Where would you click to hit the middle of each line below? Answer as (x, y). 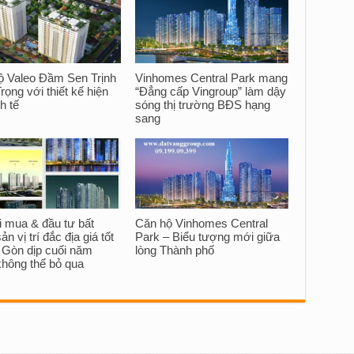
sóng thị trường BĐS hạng (203, 105)
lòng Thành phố (175, 250)
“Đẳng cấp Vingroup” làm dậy (211, 92)
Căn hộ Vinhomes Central (202, 224)
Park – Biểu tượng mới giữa (208, 237)
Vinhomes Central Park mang (212, 78)
